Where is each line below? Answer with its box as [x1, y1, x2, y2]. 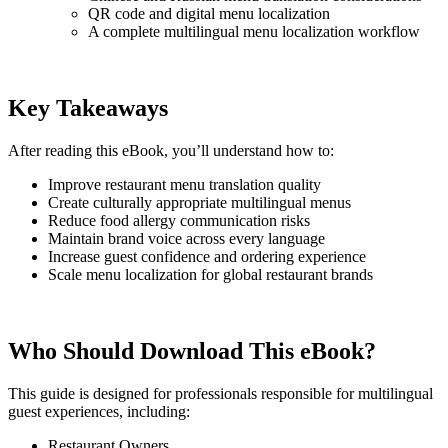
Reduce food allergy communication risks [48, 212, 310, 230]
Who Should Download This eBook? [8, 338, 376, 364]
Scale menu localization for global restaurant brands [48, 266, 373, 284]
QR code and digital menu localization [88, 5, 330, 23]
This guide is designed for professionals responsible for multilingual [8, 384, 433, 402]
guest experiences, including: [8, 402, 190, 420]
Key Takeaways [8, 95, 168, 122]
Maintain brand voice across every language [48, 230, 325, 248]
